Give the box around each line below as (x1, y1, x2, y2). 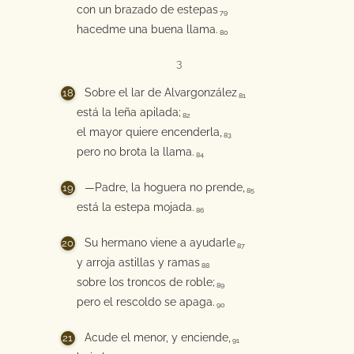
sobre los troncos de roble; (76, 276, 215, 288)
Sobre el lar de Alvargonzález (84, 86, 237, 99)
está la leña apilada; (76, 106, 181, 119)
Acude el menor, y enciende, (84, 331, 231, 344)
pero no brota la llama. (76, 145, 194, 158)
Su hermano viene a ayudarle (84, 236, 235, 249)
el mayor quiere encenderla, (76, 126, 222, 138)
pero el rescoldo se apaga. (76, 296, 215, 308)
